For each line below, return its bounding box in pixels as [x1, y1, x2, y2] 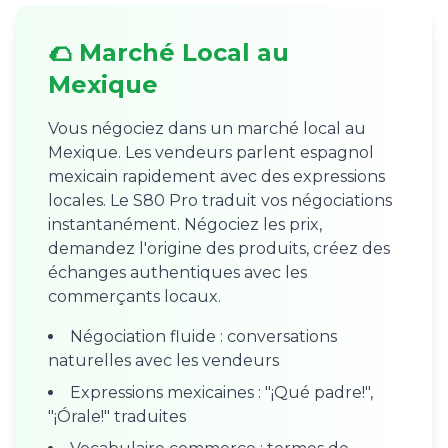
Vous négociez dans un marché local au [48, 119, 366, 138]
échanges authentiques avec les [48, 263, 307, 282]
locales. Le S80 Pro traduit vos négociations [48, 191, 392, 210]
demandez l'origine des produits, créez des [48, 239, 390, 258]
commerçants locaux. [48, 287, 221, 306]
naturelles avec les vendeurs [48, 351, 279, 370]
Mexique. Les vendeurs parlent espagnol [48, 143, 374, 162]
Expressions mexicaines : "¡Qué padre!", [70, 383, 373, 402]
